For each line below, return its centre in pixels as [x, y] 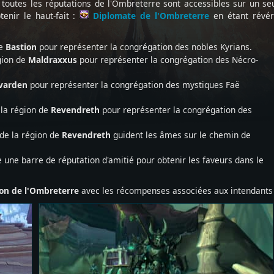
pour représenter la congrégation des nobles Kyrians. [144, 47]
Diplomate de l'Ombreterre [149, 16]
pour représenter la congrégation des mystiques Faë [134, 85]
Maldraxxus [53, 60]
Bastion [21, 47]
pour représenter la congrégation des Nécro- [168, 60]
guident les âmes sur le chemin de [181, 135]
